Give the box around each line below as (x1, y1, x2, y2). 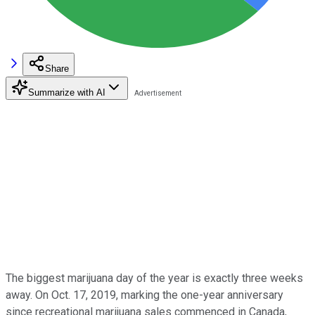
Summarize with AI (28, 86, 105, 98)
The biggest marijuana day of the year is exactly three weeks (6, 271, 303, 285)
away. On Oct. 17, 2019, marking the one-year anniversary (6, 288, 283, 302)
